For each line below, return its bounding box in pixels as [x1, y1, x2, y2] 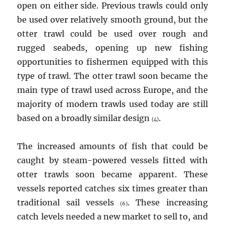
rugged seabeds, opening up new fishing [17, 43, 208, 53]
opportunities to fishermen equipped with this [17, 57, 208, 67]
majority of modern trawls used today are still [17, 99, 208, 109]
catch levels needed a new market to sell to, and [17, 211, 208, 222]
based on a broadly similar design [17, 113, 152, 124]
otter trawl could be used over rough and [17, 29, 208, 39]
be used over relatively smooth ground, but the [17, 15, 208, 25]
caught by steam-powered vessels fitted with [17, 155, 208, 166]
